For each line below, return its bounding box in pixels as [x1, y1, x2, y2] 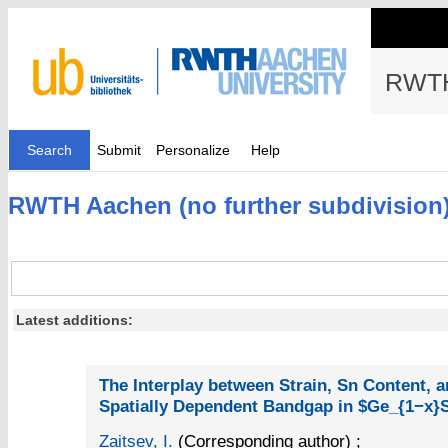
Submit [97, 142, 141, 158]
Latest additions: [16, 312, 133, 328]
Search [27, 142, 72, 158]
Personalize [156, 142, 230, 158]
